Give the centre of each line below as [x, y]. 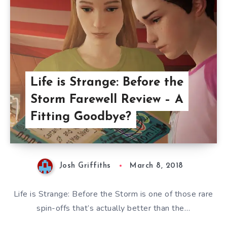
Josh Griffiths [85, 166]
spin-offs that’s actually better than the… [113, 208]
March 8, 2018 [157, 166]
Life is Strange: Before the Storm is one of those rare [113, 194]
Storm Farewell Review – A [107, 100]
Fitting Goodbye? [81, 117]
